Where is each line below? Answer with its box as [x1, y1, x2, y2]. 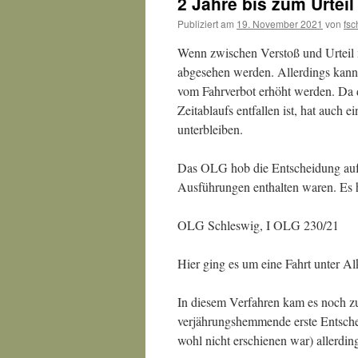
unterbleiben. [177, 121, 243, 137]
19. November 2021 [237, 17, 323, 30]
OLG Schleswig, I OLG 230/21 [177, 217, 339, 233]
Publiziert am [177, 17, 234, 30]
